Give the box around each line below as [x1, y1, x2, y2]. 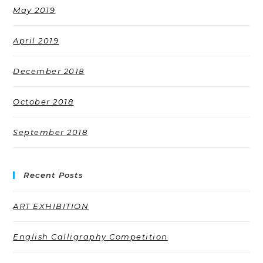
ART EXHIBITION [13, 201, 89, 211]
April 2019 [13, 36, 59, 46]
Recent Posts [23, 170, 84, 180]
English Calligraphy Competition [13, 232, 168, 242]
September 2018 [13, 127, 88, 137]
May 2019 [13, 5, 56, 15]
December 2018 [13, 66, 85, 76]
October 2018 [13, 97, 74, 107]
